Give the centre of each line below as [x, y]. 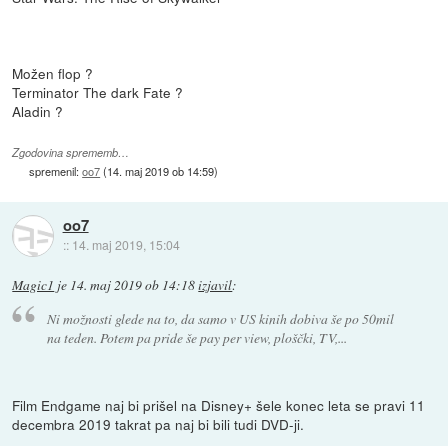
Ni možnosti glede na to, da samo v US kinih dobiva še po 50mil [220, 318]
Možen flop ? [53, 73]
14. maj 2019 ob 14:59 [161, 171]
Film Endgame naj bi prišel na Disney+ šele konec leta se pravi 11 [219, 404]
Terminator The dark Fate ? [98, 92]
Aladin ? [38, 111]
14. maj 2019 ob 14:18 [133, 285]
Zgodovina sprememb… [71, 153]
